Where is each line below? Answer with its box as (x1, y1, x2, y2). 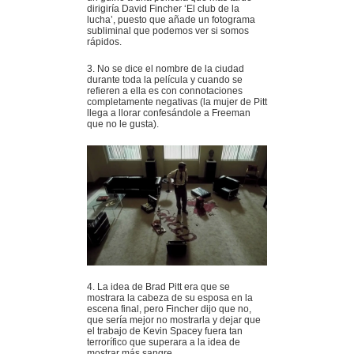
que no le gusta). (87, 118, 159, 130)
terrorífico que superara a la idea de (87, 336, 240, 348)
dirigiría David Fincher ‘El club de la (87, 2, 239, 14)
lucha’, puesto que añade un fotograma (87, 13, 255, 25)
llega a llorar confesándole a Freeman (87, 107, 250, 119)
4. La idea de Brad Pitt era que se (87, 281, 230, 292)
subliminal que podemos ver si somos (87, 24, 249, 36)
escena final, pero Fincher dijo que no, (87, 303, 251, 314)
